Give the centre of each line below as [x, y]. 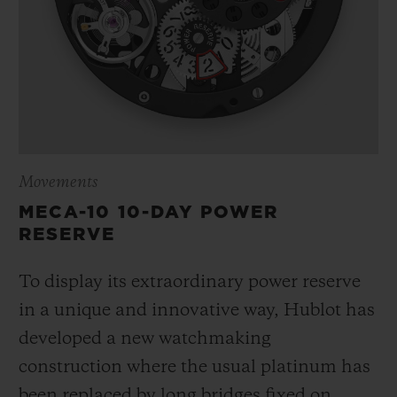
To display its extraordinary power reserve [190, 283]
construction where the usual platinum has [195, 368]
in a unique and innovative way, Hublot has [197, 311]
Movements [58, 183]
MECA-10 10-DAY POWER [148, 213]
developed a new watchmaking [145, 340]
